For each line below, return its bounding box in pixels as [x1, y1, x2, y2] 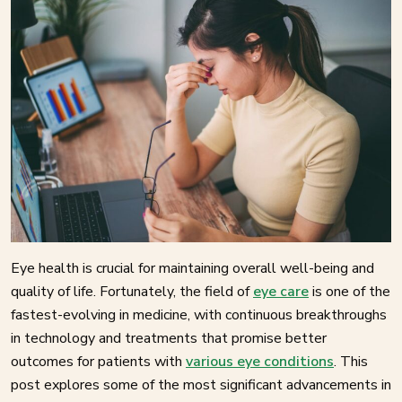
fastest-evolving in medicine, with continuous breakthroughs [11, 304, 387, 325]
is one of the [309, 281, 390, 301]
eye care [253, 281, 309, 301]
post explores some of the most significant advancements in [11, 374, 391, 395]
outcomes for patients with [11, 351, 186, 371]
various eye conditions [186, 351, 334, 371]
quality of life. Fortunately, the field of [11, 281, 253, 301]
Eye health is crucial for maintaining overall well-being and [11, 258, 374, 278]
